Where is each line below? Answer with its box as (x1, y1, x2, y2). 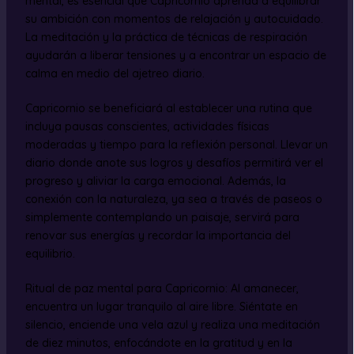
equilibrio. (24, 246, 75, 261)
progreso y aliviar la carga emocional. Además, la (24, 173, 286, 188)
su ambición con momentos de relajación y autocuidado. (24, 11, 323, 26)
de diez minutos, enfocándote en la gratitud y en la (24, 335, 292, 350)
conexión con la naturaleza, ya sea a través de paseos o (24, 191, 322, 206)
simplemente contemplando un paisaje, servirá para (24, 209, 299, 224)
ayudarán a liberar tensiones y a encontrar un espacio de (24, 47, 326, 62)
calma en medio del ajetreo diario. (24, 66, 205, 81)
